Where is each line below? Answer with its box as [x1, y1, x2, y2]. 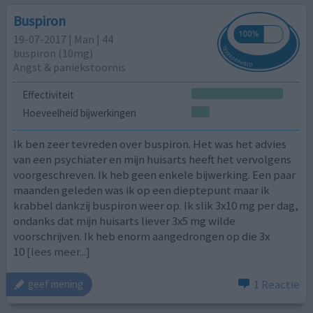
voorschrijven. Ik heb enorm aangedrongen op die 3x [13, 228, 270, 245]
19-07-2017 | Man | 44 [13, 31, 114, 46]
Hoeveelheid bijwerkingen [22, 105, 136, 119]
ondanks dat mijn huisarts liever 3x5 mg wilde [13, 213, 236, 229]
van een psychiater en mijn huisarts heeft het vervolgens [13, 152, 292, 168]
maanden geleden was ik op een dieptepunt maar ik [13, 182, 270, 198]
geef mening [28, 277, 84, 291]
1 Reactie [253, 276, 300, 292]
